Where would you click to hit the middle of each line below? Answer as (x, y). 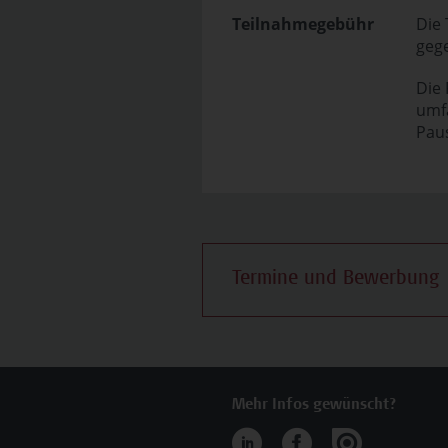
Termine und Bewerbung (335, 280)
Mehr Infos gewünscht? (314, 405)
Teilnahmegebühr (303, 24)
